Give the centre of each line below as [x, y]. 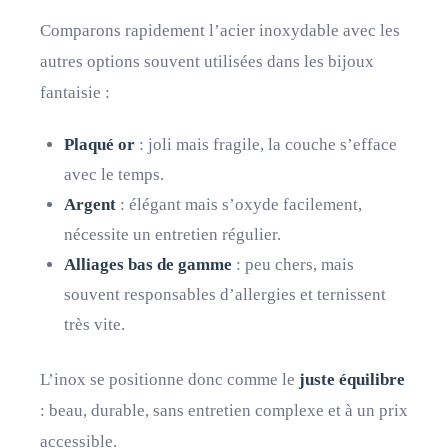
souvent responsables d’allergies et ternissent [225, 294]
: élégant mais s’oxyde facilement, [239, 204]
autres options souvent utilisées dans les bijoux [207, 61]
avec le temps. [114, 174]
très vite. [94, 324]
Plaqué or [99, 144]
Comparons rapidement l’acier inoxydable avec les [220, 30]
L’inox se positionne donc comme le [169, 379]
